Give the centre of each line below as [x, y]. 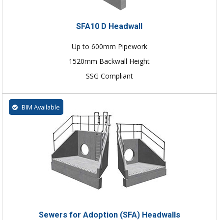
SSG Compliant [109, 76]
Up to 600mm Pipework [109, 46]
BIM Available [40, 107]
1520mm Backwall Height [110, 61]
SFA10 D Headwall [110, 26]
